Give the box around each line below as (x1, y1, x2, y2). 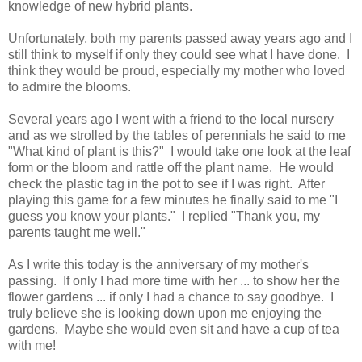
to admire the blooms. (8, 80, 131, 95)
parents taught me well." (8, 225, 145, 240)
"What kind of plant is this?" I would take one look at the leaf (8, 145, 351, 159)
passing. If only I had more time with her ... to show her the (8, 274, 340, 288)
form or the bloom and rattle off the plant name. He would (8, 161, 334, 175)
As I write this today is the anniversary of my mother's (8, 258, 309, 272)
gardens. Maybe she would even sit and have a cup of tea (8, 322, 339, 337)
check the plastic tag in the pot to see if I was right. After (8, 177, 325, 192)
